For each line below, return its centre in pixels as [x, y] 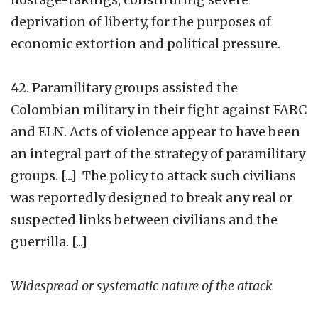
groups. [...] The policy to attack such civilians [153, 175]
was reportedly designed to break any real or [152, 197]
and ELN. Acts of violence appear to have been [155, 131]
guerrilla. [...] [49, 241]
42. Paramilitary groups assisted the [124, 87]
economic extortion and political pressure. [146, 43]
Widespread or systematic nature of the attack [142, 285]
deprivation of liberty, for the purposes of [141, 21]
